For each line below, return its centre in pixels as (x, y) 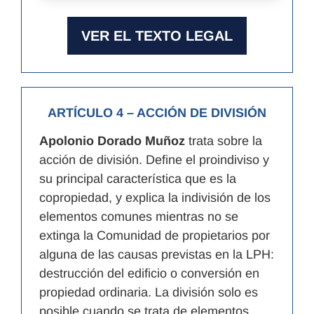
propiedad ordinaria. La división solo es (149, 292)
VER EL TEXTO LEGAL (157, 35)
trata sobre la (224, 141)
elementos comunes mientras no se (139, 216)
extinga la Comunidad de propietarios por (155, 235)
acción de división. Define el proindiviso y (154, 159)
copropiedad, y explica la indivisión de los (155, 197)
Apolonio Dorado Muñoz (112, 141)
